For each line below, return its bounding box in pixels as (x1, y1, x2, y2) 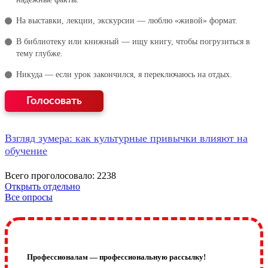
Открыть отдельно (5, 181, 80, 191)
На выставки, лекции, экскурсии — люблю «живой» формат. (16, 16, 237, 25)
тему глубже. (16, 48, 63, 58)
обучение (5, 144, 47, 157)
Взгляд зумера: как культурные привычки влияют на (5, 132, 248, 144)
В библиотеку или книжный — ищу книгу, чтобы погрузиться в (16, 36, 250, 46)
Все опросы (5, 191, 53, 202)
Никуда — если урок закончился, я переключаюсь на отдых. (16, 69, 232, 79)
